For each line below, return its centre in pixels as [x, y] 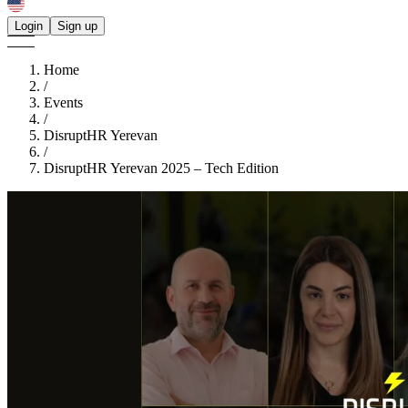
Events [63, 102]
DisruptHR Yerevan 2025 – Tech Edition [161, 168]
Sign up [77, 26]
